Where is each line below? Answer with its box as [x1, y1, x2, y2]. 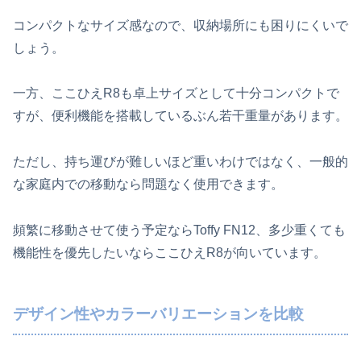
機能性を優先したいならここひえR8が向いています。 [13, 246, 326, 260]
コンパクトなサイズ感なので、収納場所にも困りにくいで [13, 18, 348, 32]
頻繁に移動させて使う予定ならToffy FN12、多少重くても [13, 223, 346, 238]
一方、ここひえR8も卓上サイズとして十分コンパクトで [13, 86, 339, 101]
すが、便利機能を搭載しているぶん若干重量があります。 [13, 109, 348, 123]
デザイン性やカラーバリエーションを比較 [13, 305, 304, 323]
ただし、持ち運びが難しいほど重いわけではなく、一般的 [13, 155, 348, 169]
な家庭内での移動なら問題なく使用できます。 [13, 177, 284, 192]
